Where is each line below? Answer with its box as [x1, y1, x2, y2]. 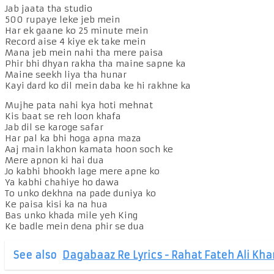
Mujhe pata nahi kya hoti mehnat [5, 99, 153, 111]
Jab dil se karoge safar [5, 121, 103, 133]
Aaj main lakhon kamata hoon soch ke [5, 143, 173, 155]
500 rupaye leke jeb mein [5, 13, 120, 25]
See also [13, 248, 57, 261]
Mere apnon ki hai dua [5, 154, 104, 166]
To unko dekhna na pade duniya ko [5, 187, 156, 199]
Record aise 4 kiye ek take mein [5, 35, 146, 47]
